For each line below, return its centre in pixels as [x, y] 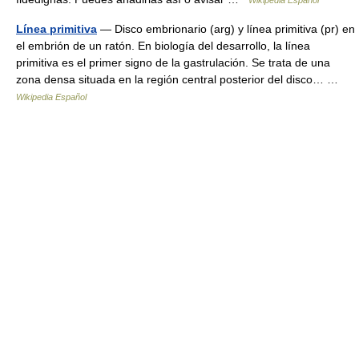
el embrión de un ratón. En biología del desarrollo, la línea [163, 46]
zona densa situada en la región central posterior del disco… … [180, 79]
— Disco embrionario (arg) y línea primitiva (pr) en [226, 29]
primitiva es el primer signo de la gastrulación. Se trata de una [173, 63]
